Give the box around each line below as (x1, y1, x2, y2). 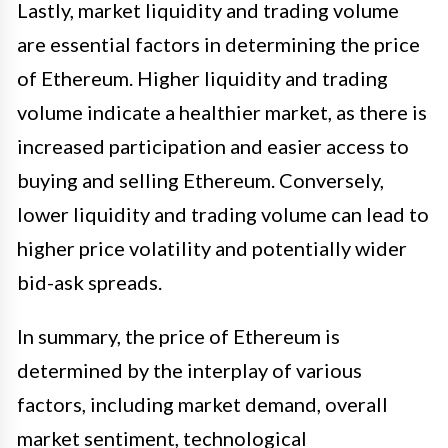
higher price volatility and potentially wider (17, 235, 407, 260)
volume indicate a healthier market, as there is (17, 99, 427, 124)
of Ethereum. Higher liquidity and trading (17, 65, 388, 90)
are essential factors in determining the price (17, 31, 420, 56)
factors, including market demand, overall (17, 391, 388, 416)
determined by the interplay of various (17, 357, 362, 382)
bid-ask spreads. (17, 269, 162, 294)
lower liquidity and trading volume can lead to (17, 201, 429, 226)
